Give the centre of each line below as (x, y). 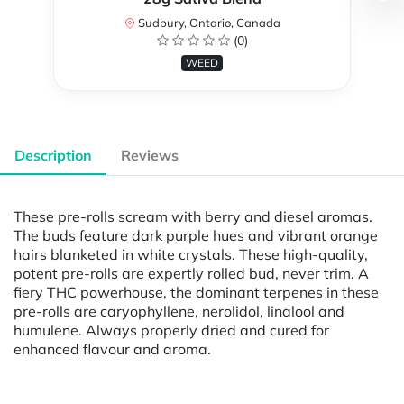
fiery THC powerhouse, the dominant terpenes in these (196, 292)
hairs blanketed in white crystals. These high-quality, (191, 254)
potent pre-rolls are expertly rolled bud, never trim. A (191, 273)
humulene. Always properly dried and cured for (171, 330)
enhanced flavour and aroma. (112, 349)
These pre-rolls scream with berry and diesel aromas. (193, 216)
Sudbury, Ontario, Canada (207, 22)
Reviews (150, 155)
